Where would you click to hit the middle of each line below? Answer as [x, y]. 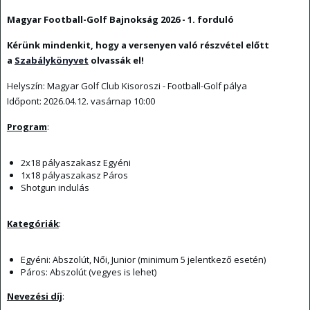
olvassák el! [116, 61]
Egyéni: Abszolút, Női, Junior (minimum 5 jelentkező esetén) [143, 260]
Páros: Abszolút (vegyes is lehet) [88, 272]
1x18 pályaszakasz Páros [74, 175]
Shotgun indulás [55, 188]
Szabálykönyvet [51, 61]
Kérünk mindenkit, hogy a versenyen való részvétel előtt [138, 45]
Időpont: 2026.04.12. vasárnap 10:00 [81, 101]
